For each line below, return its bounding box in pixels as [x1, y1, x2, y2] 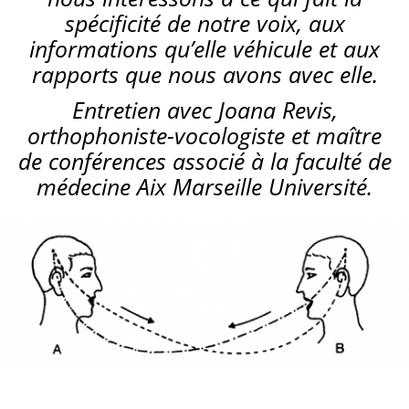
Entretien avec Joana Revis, [71, 94, 338, 125]
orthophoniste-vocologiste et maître [27, 120, 382, 151]
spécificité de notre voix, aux [64, 7, 345, 38]
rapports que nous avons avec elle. [31, 58, 378, 89]
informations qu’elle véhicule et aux [29, 33, 380, 64]
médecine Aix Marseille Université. [37, 171, 372, 202]
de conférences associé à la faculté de [17, 145, 392, 176]
